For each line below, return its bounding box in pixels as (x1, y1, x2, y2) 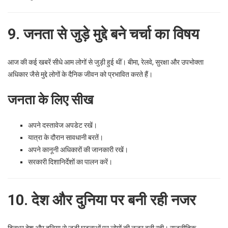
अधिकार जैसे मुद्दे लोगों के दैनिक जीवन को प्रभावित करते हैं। (8, 70, 153, 78)
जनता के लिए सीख (8, 92, 93, 107)
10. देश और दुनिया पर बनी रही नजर (8, 191, 196, 209)
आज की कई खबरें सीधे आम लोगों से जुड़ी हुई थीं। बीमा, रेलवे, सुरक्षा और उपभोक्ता (8, 58, 204, 66)
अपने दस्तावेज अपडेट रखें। (28, 121, 97, 129)
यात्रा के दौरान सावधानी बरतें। (28, 133, 103, 141)
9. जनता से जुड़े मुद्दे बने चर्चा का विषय (8, 25, 199, 43)
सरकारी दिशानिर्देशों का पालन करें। (28, 157, 112, 166)
